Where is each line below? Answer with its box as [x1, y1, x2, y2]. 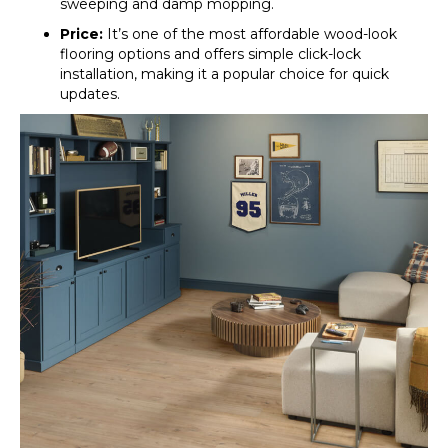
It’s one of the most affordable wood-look [103, 25, 397, 43]
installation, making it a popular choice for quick [60, 65, 389, 83]
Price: [60, 25, 103, 43]
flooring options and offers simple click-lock [60, 45, 361, 63]
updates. [60, 85, 120, 103]
